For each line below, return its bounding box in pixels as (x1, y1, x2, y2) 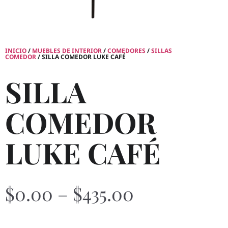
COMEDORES (107, 46, 146, 55)
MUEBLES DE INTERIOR (32, 46, 102, 55)
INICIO (5, 46, 26, 55)
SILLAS (151, 46, 172, 55)
